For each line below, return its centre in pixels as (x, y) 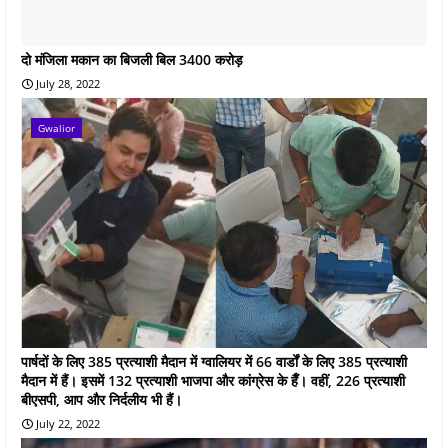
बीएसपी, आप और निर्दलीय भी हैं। (101, 399)
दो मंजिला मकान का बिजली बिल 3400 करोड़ (132, 59)
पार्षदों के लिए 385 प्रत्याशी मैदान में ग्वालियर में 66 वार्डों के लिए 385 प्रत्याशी (214, 361)
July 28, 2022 (68, 83)
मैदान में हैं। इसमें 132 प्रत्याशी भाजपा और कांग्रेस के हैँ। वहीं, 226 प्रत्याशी (213, 380)
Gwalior (56, 127)
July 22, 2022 (68, 423)
